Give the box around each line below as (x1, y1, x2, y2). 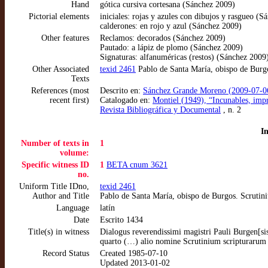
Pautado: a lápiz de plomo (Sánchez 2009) (100, 43, 243, 52)
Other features (41, 33, 89, 42)
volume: (60, 148, 89, 157)
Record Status (42, 249, 89, 258)
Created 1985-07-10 (100, 249, 167, 258)
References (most (31, 86, 89, 95)
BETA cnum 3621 (106, 160, 167, 169)
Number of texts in (21, 139, 89, 148)
